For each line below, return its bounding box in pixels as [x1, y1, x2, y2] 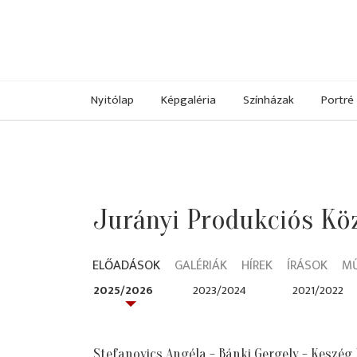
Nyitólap [91, 89, 134, 110]
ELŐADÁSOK [92, 254, 160, 277]
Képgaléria [161, 89, 216, 110]
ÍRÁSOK [287, 254, 328, 277]
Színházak [243, 89, 294, 110]
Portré [321, 89, 354, 110]
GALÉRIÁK [175, 254, 227, 277]
